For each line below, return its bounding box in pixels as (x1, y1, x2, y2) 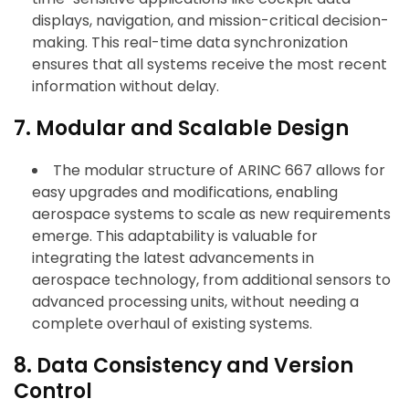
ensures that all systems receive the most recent (32, 54, 387, 76)
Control (14, 377, 92, 406)
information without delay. (32, 76, 219, 98)
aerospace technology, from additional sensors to (32, 269, 391, 291)
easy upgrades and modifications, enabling (32, 182, 338, 204)
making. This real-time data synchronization (32, 32, 348, 54)
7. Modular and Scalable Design (14, 114, 349, 143)
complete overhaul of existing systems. (32, 313, 312, 335)
